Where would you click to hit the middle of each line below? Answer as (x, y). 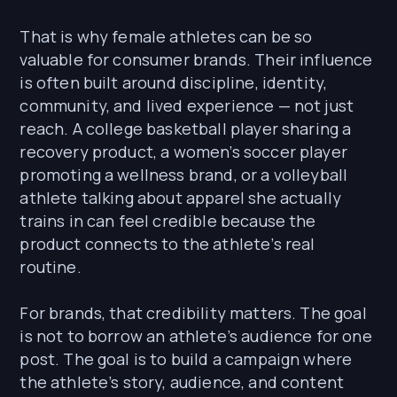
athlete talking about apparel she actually (181, 198)
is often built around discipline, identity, (174, 83)
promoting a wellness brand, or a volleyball (184, 175)
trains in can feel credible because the (168, 221)
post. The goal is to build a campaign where (186, 359)
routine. (51, 267)
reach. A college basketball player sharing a (186, 129)
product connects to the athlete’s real (167, 244)
